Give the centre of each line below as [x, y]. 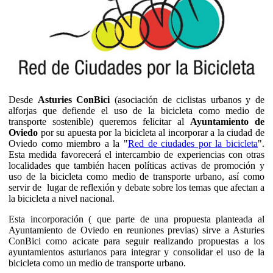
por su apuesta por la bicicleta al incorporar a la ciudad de [151, 132]
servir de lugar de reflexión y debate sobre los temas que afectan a [136, 187]
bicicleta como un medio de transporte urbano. [97, 263]
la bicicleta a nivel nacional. [62, 198]
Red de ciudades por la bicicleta [193, 143]
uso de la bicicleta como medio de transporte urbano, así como [136, 176]
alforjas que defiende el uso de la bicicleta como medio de [136, 110]
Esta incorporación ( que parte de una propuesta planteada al [136, 219]
